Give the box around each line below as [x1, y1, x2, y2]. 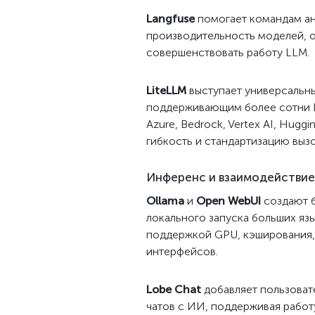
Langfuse [146, 12, 195, 25]
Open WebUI [196, 194, 261, 207]
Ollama [146, 194, 184, 207]
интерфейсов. [146, 245, 218, 258]
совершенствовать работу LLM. [146, 46, 309, 59]
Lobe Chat [146, 283, 201, 296]
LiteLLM [146, 84, 186, 97]
